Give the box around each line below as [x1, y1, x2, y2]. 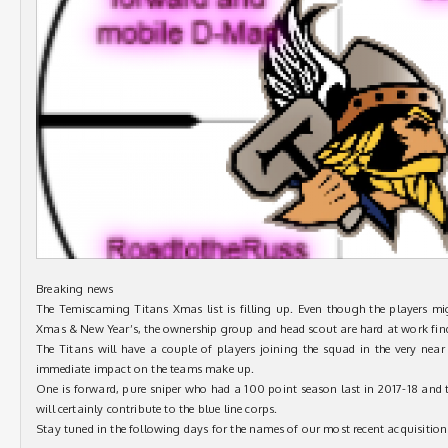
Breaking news [36, 281, 114, 296]
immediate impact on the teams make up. [36, 361, 255, 376]
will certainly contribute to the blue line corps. [36, 401, 278, 416]
